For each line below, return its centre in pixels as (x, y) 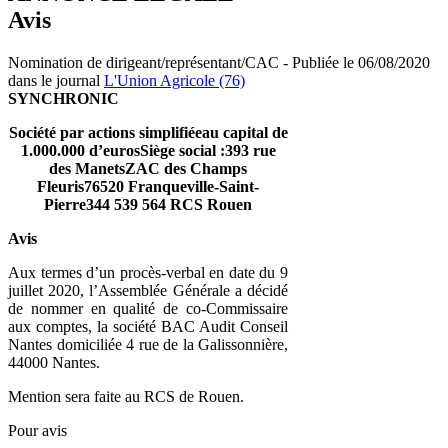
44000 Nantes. (54, 362)
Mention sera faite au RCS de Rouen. (126, 396)
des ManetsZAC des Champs (148, 168)
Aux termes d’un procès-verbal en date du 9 (148, 272)
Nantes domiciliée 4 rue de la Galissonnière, (148, 344)
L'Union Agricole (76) (174, 80)
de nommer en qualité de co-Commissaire (148, 308)
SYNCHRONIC (63, 98)
